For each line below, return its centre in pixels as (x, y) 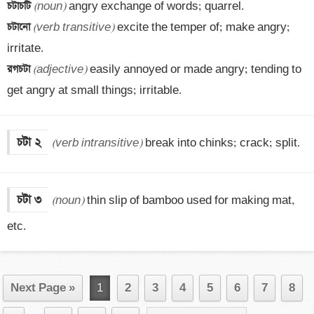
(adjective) (60, 69)
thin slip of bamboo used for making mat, (189, 200)
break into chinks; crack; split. (221, 143)
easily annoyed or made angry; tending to (194, 69)
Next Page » (43, 288)
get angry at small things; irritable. (94, 90)
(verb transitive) (74, 27)
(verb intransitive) (97, 143)
